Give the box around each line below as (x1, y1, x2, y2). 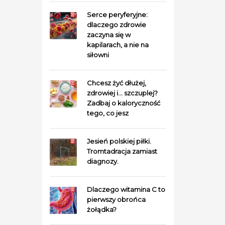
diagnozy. (86, 157, 119, 165)
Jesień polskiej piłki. (86, 137, 151, 145)
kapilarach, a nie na (86, 41, 149, 49)
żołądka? (86, 205, 117, 213)
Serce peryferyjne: (86, 11, 148, 19)
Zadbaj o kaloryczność (86, 99, 160, 107)
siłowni (86, 51, 109, 59)
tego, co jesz (86, 109, 129, 117)
